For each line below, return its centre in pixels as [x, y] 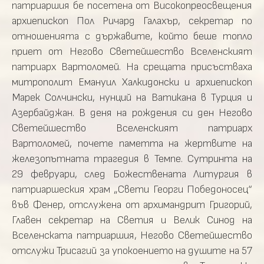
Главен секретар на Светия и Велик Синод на [132, 220]
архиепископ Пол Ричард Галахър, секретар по [132, 21]
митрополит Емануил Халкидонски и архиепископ [132, 82]
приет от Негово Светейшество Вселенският [132, 52]
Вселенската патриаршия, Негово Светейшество [132, 235]
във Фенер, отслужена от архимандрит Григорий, [132, 205]
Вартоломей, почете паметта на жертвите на [132, 143]
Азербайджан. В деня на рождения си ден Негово [132, 113]
